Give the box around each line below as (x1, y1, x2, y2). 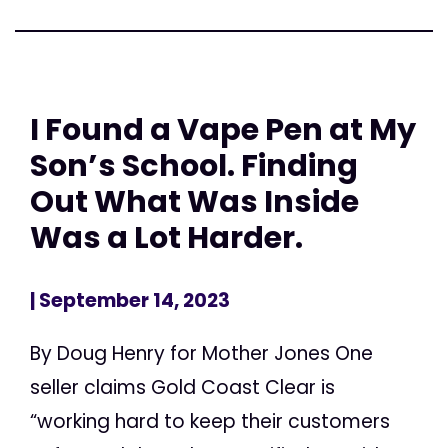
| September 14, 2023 (30, 287, 230, 315)
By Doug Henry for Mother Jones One (30, 340, 373, 368)
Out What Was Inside (30, 179, 359, 223)
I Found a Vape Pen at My (30, 107, 416, 151)
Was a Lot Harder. (30, 215, 303, 259)
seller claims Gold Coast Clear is (30, 374, 335, 402)
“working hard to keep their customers (30, 408, 390, 436)
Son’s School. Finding (30, 143, 358, 187)
